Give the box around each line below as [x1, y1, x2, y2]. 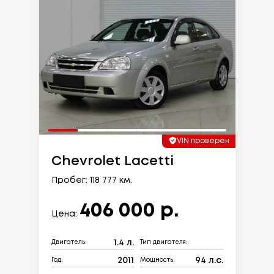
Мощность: [140, 257, 175, 264]
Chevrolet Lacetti [51, 155, 174, 168]
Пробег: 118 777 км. [51, 176, 132, 184]
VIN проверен [176, 137, 229, 144]
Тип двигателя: [140, 240, 188, 246]
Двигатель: [51, 240, 87, 246]
